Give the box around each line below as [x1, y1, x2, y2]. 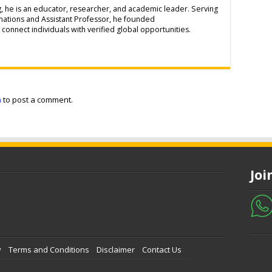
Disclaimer [96, 243, 135, 255]
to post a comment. [1, 93, 73, 105]
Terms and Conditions [8, 243, 89, 255]
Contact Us [141, 243, 182, 255]
